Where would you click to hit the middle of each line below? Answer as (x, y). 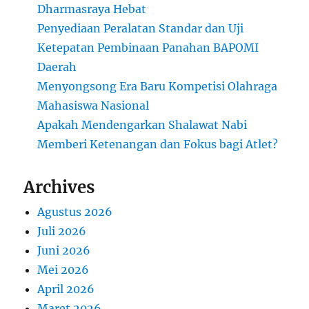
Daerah (57, 67)
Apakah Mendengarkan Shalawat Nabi (142, 125)
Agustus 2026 (75, 212)
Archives (59, 188)
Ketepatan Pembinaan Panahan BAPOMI (148, 48)
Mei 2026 (63, 270)
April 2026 (66, 289)
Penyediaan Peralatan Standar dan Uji (141, 29)
